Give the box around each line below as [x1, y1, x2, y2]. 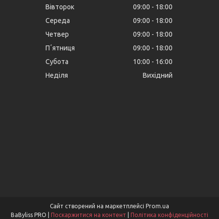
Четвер [45, 30, 69, 39]
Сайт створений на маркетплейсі [50, 203, 146, 210]
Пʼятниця [45, 44, 75, 52]
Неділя [45, 71, 68, 80]
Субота [45, 58, 69, 66]
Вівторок [45, 3, 75, 11]
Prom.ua [146, 203, 169, 210]
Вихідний [143, 71, 173, 80]
